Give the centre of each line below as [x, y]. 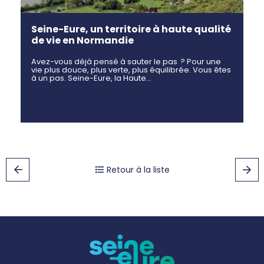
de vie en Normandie [82, 40]
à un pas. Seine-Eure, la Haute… [91, 78]
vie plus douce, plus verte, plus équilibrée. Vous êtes [131, 70]
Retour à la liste [138, 169]
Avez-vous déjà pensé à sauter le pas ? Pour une [126, 61]
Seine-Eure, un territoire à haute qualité [131, 29]
